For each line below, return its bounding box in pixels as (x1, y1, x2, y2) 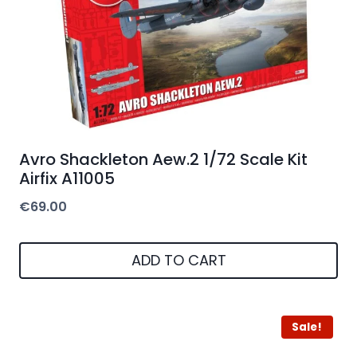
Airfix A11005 (19, 167, 115, 190)
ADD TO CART (131, 249, 226, 270)
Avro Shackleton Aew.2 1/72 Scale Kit (19, 148, 308, 171)
